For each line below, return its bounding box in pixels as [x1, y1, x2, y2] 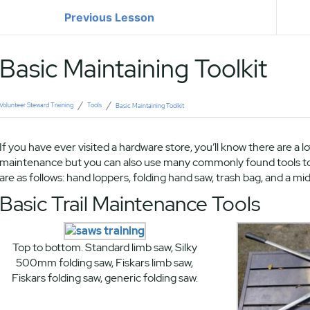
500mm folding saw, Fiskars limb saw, [16, 255, 194, 270]
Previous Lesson [64, 10, 155, 24]
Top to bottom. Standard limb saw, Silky [12, 240, 197, 255]
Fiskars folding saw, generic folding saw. [11, 271, 198, 285]
